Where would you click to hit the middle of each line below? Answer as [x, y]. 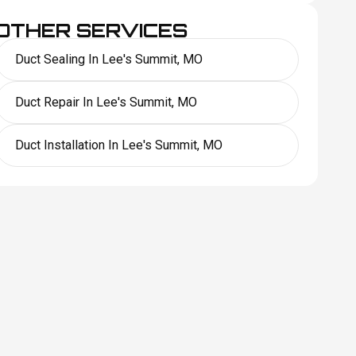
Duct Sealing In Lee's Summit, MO [109, 59]
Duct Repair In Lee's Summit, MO [106, 102]
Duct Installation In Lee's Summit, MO [119, 145]
